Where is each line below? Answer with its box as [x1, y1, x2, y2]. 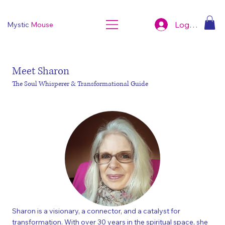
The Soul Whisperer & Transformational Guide [12, 79, 149, 88]
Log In [175, 19, 199, 30]
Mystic [7, 20, 31, 30]
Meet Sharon [12, 64, 70, 78]
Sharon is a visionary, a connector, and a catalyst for [12, 206, 181, 215]
